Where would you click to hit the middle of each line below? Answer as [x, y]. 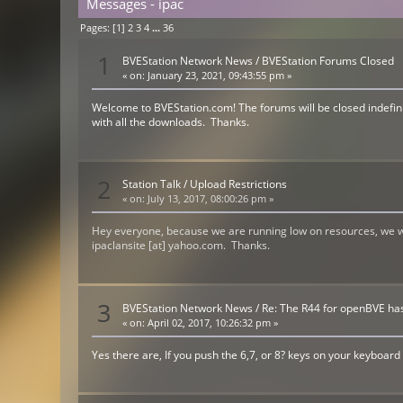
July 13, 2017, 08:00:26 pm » [210, 199]
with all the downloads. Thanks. [171, 121]
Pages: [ [99, 28]
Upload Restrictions [239, 184]
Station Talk [152, 184]
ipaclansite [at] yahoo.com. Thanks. [181, 246]
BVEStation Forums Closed [328, 60]
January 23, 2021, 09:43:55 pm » [219, 75]
